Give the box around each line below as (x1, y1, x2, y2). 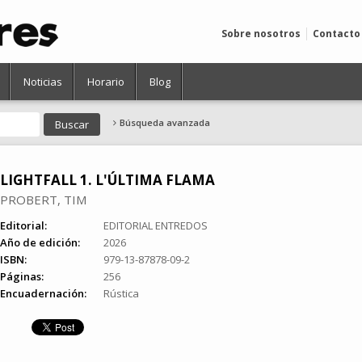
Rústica (103, 286, 139, 301)
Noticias (23, 74, 62, 89)
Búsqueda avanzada (116, 116, 210, 128)
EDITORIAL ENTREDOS (103, 218, 208, 233)
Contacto (313, 27, 360, 40)
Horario (87, 74, 124, 89)
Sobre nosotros (221, 27, 301, 40)
